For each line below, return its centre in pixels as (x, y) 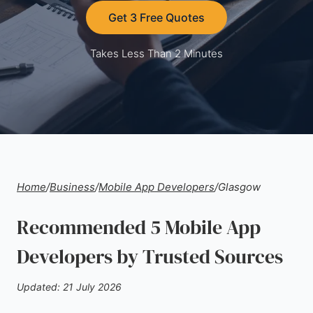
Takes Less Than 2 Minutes (156, 53)
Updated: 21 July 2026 (69, 287)
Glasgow (239, 187)
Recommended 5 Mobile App (139, 227)
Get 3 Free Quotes (156, 17)
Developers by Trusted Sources (150, 256)
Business (72, 187)
